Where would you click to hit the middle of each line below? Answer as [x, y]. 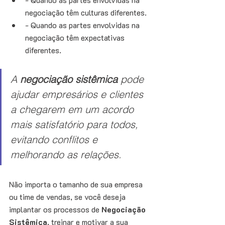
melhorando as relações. [68, 155]
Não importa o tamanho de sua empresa [77, 184]
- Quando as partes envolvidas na [83, 25]
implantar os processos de [54, 209]
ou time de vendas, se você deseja [68, 197]
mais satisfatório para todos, [76, 125]
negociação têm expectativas [76, 38]
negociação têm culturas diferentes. [87, 13]
